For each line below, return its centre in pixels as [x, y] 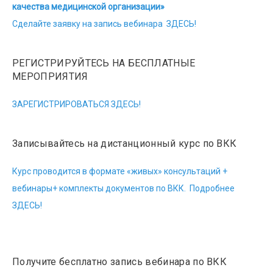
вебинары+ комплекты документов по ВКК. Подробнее [123, 188]
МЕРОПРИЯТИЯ [50, 76]
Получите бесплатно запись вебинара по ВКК [120, 262]
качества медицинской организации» [88, 7]
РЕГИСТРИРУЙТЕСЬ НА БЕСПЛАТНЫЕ [104, 63]
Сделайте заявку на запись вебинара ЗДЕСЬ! [104, 24]
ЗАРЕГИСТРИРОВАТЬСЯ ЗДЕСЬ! [76, 104]
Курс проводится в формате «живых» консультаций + [120, 171]
